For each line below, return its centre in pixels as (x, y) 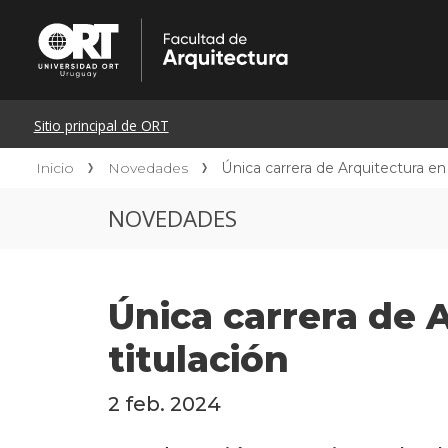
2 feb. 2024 (164, 404)
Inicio (55, 168)
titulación (198, 360)
